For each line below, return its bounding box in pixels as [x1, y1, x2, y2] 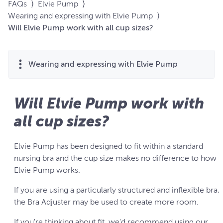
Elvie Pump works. [14, 166, 80, 175]
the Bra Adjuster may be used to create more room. [14, 198, 199, 207]
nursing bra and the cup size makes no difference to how [14, 154, 217, 163]
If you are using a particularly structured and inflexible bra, [14, 186, 220, 195]
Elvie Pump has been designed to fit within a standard [14, 142, 203, 151]
